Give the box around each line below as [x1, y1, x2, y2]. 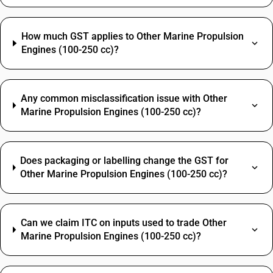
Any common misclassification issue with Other [20, 93, 227, 104]
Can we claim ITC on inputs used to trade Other [20, 217, 227, 229]
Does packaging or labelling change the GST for [20, 155, 229, 166]
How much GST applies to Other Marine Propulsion [21, 30, 244, 42]
